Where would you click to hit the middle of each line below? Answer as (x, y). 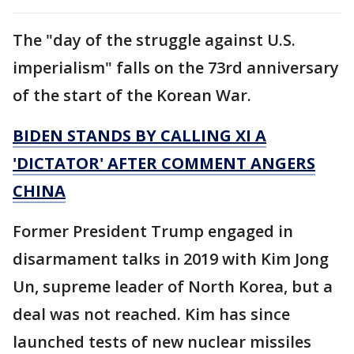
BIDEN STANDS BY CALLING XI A (139, 136)
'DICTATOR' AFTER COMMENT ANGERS (164, 164)
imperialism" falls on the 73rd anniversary (176, 68)
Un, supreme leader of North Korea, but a (173, 287)
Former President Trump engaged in (153, 232)
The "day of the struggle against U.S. (154, 40)
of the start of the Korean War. (134, 96)
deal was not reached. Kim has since (151, 314)
